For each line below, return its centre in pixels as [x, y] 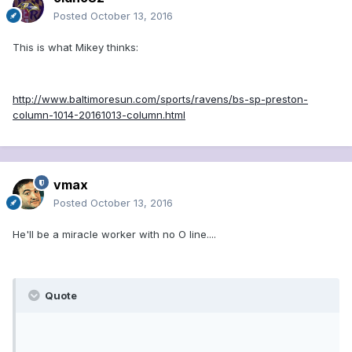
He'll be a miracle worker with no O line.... [114, 235]
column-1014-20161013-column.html [99, 115]
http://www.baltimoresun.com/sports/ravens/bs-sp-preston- [160, 99]
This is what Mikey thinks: [75, 48]
